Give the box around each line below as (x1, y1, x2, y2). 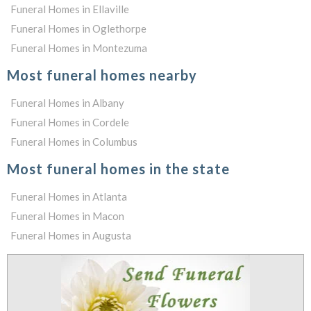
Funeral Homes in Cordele (10, 116, 129, 128)
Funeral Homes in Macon (10, 210, 124, 222)
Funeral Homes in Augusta (10, 229, 131, 242)
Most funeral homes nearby (7, 67, 197, 83)
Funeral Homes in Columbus (10, 135, 137, 148)
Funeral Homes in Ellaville (10, 3, 129, 15)
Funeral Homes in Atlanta (10, 190, 127, 203)
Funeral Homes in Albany (10, 96, 124, 109)
